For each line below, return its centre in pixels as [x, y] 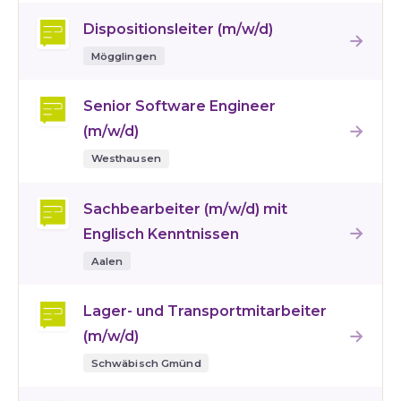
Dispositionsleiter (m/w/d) [178, 29]
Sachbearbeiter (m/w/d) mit [185, 209]
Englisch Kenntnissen [161, 234]
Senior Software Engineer [179, 107]
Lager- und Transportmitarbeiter [205, 311]
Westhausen [126, 159]
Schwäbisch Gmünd [146, 363]
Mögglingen [124, 56]
